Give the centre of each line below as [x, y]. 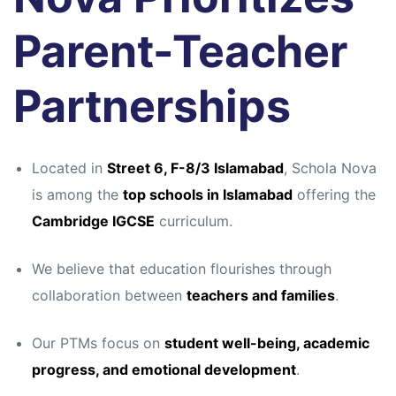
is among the [77, 195]
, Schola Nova [330, 168]
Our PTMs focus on [98, 343]
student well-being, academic [267, 343]
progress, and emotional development [164, 370]
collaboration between [109, 296]
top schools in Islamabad [207, 195]
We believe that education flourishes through [181, 269]
